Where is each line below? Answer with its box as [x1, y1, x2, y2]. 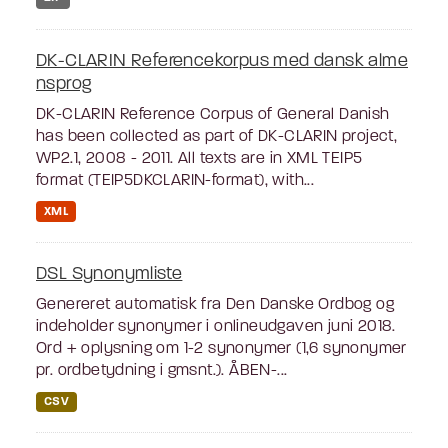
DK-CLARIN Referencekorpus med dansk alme [36, 51, 408, 71]
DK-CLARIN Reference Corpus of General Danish [36, 106, 390, 123]
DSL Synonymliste [36, 264, 183, 284]
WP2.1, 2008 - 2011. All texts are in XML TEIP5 [36, 150, 363, 167]
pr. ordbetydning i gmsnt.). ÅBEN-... [36, 362, 288, 379]
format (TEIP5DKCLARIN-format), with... [36, 172, 315, 189]
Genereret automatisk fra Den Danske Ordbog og [36, 296, 394, 313]
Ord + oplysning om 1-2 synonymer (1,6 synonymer [36, 340, 407, 357]
